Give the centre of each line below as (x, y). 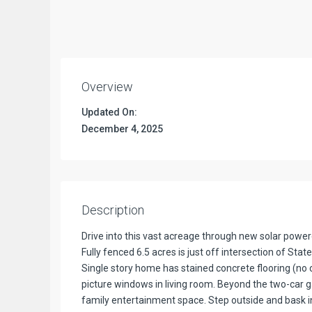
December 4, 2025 (122, 129)
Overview (107, 86)
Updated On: (109, 112)
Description (113, 210)
